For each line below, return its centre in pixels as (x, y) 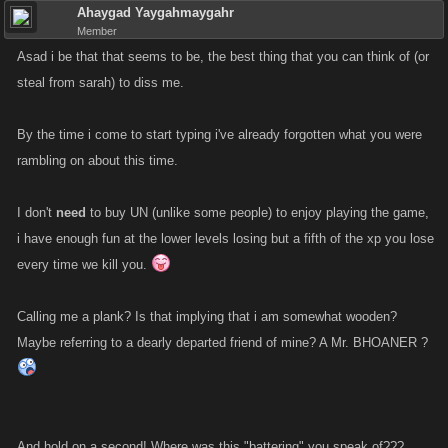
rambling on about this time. (97, 160)
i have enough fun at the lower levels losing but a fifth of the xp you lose (225, 238)
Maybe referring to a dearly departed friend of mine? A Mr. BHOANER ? (222, 342)
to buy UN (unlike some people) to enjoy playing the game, (257, 212)
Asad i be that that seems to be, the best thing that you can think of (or (223, 56)
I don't (36, 212)
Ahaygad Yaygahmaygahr (155, 12)
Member (97, 31)
